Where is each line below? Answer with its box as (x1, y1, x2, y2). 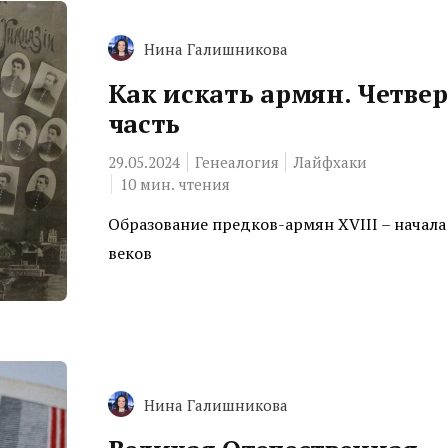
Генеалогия (194, 151, 279, 172)
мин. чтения (139, 173, 230, 194)
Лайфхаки (293, 151, 367, 172)
